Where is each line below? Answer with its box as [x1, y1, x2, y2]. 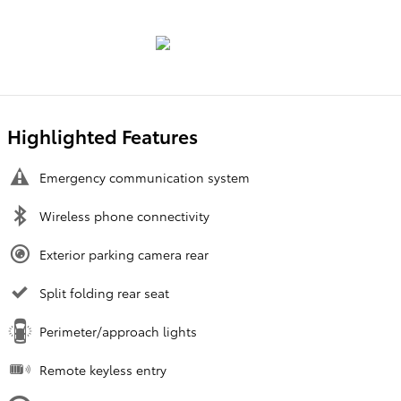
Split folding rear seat [39, 283, 169, 302]
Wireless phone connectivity [39, 206, 209, 225]
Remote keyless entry [39, 360, 166, 379]
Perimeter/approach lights [39, 321, 197, 340]
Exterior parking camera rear [39, 244, 209, 263]
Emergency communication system [39, 167, 250, 186]
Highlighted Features [7, 122, 198, 149]
